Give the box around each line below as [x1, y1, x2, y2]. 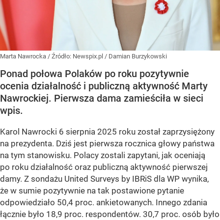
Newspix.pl [73, 53, 105, 60]
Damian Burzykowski [109, 53, 167, 60]
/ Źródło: [48, 53, 73, 60]
